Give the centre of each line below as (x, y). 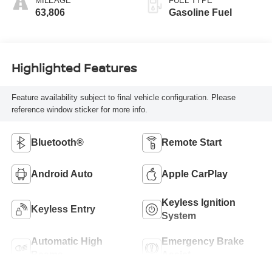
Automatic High (66, 241)
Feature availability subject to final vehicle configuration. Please (123, 98)
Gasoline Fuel (200, 12)
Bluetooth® (57, 142)
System (179, 216)
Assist (176, 254)
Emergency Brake (203, 241)
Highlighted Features (74, 68)
